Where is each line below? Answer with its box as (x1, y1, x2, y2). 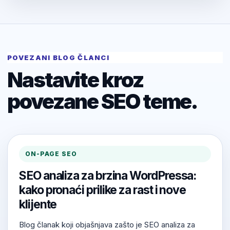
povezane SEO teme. (7, 89, 198, 114)
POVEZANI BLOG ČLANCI (7, 53, 109, 62)
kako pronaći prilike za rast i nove (19, 183, 186, 198)
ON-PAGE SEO (25, 150, 77, 158)
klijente (19, 197, 57, 212)
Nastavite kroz (7, 67, 143, 93)
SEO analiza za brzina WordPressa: (19, 168, 197, 183)
